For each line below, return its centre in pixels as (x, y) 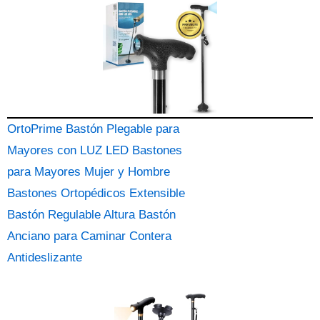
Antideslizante (45, 257)
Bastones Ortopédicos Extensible (96, 193)
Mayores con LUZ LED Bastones (95, 150)
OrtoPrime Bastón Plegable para (93, 129)
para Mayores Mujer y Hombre (89, 172)
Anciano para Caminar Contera (89, 236)
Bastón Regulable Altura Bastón (91, 215)
